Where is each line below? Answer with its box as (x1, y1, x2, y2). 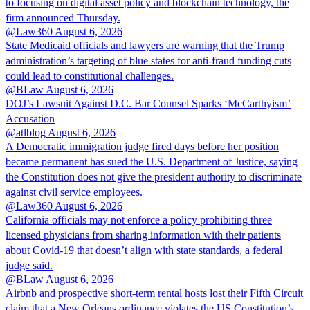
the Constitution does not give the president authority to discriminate (6, 170, 302, 183)
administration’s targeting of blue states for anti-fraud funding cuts (6, 54, 291, 66)
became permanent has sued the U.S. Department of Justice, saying (6, 155, 298, 167)
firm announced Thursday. (6, 11, 120, 24)
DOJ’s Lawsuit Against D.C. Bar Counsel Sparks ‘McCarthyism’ (6, 97, 291, 109)
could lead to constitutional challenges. (6, 69, 174, 82)
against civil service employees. (6, 185, 143, 198)
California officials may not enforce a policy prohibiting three (6, 213, 272, 226)
